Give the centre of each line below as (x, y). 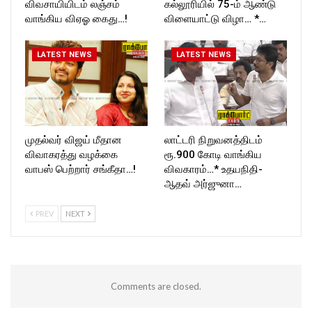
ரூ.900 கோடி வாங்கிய (213, 155)
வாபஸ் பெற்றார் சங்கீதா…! (80, 170)
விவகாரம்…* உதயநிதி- (213, 170)
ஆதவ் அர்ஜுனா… (203, 184)
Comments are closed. (156, 287)
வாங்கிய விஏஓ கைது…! (76, 18)
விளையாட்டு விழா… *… (215, 18)
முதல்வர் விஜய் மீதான (73, 140)
